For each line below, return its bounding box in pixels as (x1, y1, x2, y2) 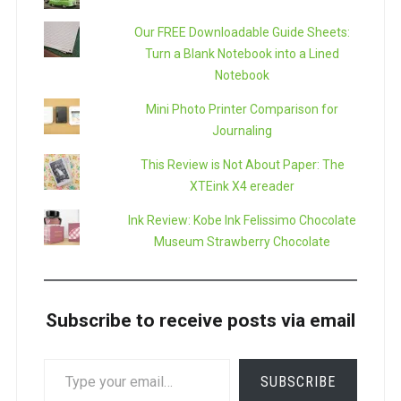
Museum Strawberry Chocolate (154, 234, 331, 249)
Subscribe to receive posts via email (46, 309, 355, 331)
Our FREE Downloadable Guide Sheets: (134, 24, 351, 39)
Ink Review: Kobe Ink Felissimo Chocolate (128, 212, 357, 227)
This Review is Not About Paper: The (140, 157, 345, 172)
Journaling (212, 123, 273, 138)
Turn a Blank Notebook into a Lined (145, 46, 340, 61)
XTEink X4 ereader (190, 178, 295, 193)
